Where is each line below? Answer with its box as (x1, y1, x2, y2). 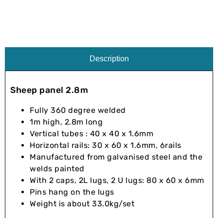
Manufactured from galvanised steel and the (30, 152, 202, 162)
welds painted (30, 163, 85, 173)
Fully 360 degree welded (30, 105, 126, 115)
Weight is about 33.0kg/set (30, 199, 134, 208)
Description (89, 54, 129, 63)
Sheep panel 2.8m (10, 85, 88, 95)
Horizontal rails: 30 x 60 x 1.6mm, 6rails (30, 140, 182, 150)
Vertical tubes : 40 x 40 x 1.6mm (30, 128, 153, 138)
